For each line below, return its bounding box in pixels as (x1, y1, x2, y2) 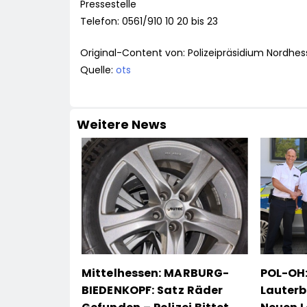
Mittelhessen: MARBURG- (82, 265, 230, 282)
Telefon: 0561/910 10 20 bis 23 (80, 14, 218, 29)
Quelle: (80, 63, 116, 77)
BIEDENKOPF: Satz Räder (82, 282, 223, 299)
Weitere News (77, 116, 167, 134)
